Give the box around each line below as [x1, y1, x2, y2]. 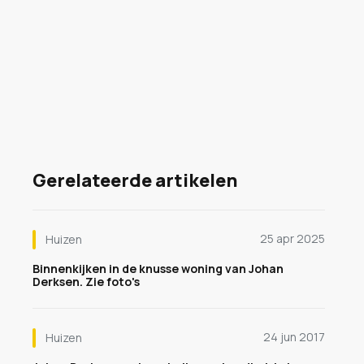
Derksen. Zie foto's [32, 274, 140, 289]
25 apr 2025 [260, 231, 325, 246]
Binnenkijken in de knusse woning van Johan [32, 261, 284, 276]
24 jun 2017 [263, 329, 325, 344]
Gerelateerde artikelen [32, 168, 238, 193]
